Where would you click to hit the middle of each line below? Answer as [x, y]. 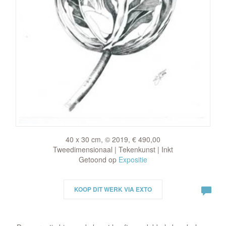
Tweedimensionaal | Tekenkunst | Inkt [113, 149]
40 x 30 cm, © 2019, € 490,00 [113, 139]
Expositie [133, 159]
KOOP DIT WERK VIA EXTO [113, 189]
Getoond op [99, 159]
